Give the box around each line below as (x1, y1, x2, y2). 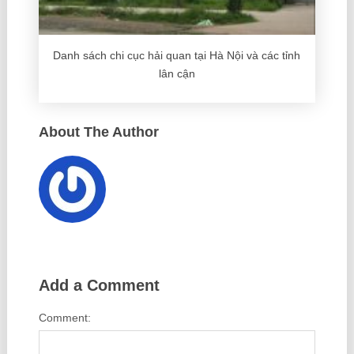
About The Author (38, 123, 159, 140)
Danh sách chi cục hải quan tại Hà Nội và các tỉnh (53, 48, 301, 62)
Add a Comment (38, 276, 160, 294)
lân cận (158, 66, 195, 80)
